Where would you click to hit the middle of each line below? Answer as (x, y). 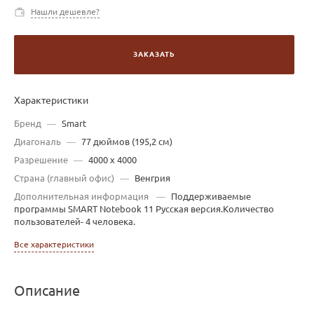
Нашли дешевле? (65, 11)
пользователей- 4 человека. (75, 221)
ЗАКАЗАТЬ (154, 54)
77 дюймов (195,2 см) (127, 141)
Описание (47, 290)
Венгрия (152, 178)
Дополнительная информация (82, 196)
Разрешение (41, 159)
